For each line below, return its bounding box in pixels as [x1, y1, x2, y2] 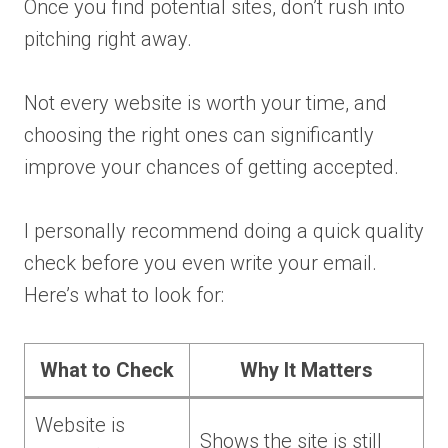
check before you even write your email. [24, 250, 377, 275]
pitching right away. [24, 26, 192, 51]
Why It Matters [240, 357, 373, 382]
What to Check [40, 357, 174, 382]
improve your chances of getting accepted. [24, 154, 399, 179]
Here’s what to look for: [24, 282, 224, 307]
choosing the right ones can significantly [24, 122, 374, 147]
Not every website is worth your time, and [24, 90, 387, 115]
